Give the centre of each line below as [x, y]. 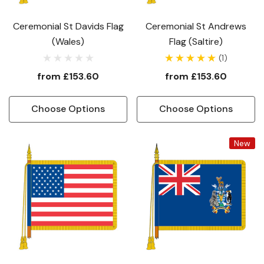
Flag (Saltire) [196, 42]
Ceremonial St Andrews [196, 26]
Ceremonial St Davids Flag [68, 26]
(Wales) [68, 42]
